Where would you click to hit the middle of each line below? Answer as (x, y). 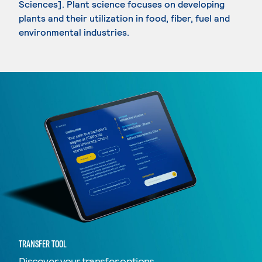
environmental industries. (74, 32)
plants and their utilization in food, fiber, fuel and (124, 18)
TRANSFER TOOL (43, 244)
